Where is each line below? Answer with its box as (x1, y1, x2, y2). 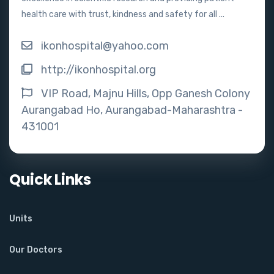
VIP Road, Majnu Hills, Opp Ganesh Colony (41, 86, 250, 100)
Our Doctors (9, 244, 62, 255)
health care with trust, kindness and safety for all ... (21, 9, 224, 20)
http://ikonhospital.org (41, 62, 156, 76)
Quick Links (9, 169, 91, 190)
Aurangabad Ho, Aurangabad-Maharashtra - (21, 103, 243, 117)
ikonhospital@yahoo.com (41, 39, 169, 53)
